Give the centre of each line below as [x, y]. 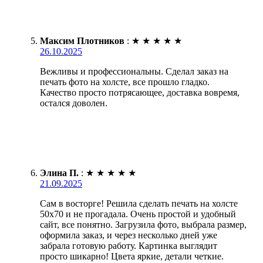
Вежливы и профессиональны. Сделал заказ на [134, 71]
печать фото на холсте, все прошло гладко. [125, 82]
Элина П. [59, 173]
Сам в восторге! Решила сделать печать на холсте [139, 203]
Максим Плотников [82, 41]
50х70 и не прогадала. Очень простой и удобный [138, 214]
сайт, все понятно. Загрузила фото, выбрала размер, [143, 224]
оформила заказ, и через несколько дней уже [129, 235]
